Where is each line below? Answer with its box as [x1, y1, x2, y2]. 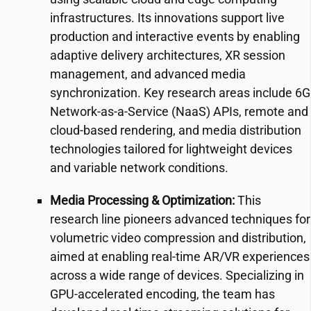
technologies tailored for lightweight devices [50, 142, 292, 156]
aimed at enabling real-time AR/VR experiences [50, 249, 310, 264]
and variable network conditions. [50, 160, 228, 175]
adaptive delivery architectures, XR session [50, 48, 285, 62]
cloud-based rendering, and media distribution [50, 123, 301, 137]
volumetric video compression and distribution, [50, 230, 306, 245]
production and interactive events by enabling [50, 29, 300, 44]
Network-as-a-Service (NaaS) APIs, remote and [50, 104, 308, 119]
